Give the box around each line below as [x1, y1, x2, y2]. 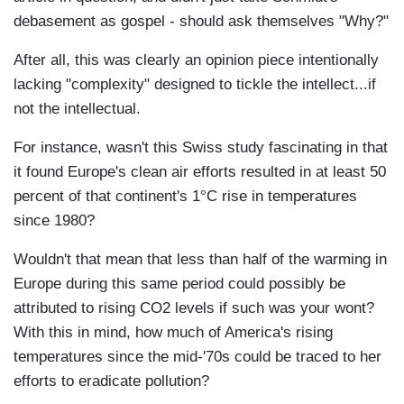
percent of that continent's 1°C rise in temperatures [14, 188, 357, 206]
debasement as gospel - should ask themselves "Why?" [14, 13, 389, 31]
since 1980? [14, 212, 95, 230]
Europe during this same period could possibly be [14, 275, 345, 293]
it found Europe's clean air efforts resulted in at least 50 [14, 163, 386, 181]
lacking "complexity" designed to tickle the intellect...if [14, 76, 376, 94]
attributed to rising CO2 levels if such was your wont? [14, 299, 374, 317]
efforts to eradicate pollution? [14, 372, 209, 390]
